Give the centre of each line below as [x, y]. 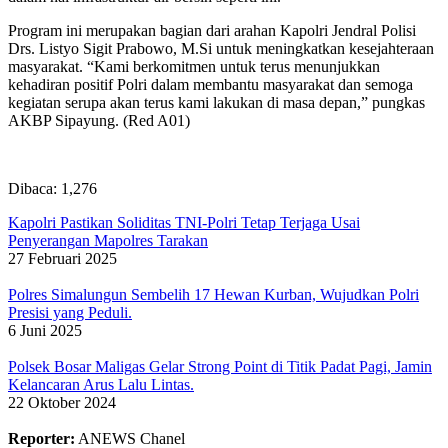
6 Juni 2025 [45, 330]
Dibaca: [32, 188]
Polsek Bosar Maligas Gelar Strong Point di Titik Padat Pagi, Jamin [220, 366]
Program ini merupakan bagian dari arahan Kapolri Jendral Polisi [212, 30]
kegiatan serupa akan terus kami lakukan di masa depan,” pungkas [216, 102]
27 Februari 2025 [62, 258]
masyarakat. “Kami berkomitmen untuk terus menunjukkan [194, 66]
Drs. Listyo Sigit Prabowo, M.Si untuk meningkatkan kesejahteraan [221, 48]
